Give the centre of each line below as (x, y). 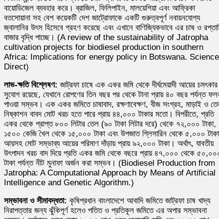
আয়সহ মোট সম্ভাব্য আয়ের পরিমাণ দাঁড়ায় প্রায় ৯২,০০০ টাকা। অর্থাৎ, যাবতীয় (109, 143)
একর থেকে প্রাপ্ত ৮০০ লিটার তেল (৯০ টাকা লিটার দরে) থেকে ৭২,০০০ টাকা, (110, 124)
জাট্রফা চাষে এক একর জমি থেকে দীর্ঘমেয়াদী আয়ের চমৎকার (139, 85)
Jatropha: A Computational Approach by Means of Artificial (110, 173)
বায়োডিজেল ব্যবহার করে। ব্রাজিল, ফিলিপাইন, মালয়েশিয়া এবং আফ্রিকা (99, 8)
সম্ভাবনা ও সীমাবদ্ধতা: (37, 200)
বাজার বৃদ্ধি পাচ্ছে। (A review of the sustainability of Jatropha (106, 37)
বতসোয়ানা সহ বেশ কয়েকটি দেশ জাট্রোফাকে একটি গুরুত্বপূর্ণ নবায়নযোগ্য (102, 18)
